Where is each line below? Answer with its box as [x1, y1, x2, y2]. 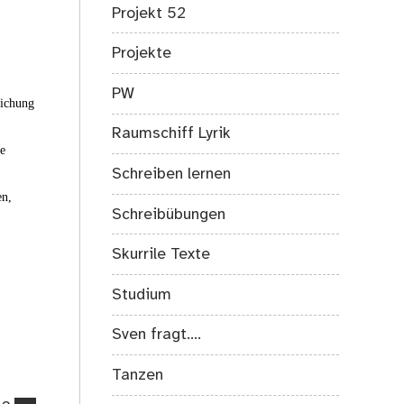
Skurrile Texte [112, 246, 211, 263]
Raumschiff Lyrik [112, 125, 232, 142]
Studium [112, 286, 172, 303]
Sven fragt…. [112, 326, 202, 344]
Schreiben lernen [112, 166, 232, 183]
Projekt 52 [112, 5, 187, 22]
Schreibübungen [112, 206, 226, 223]
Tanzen [112, 367, 164, 384]
